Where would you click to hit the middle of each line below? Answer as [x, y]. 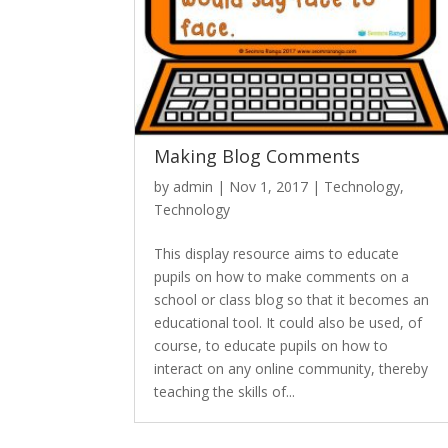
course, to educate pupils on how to [271, 345]
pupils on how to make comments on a [282, 276]
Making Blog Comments [257, 155]
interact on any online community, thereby [291, 368]
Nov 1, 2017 [269, 186]
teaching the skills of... [225, 391]
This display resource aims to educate [277, 253]
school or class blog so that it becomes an [292, 299]
